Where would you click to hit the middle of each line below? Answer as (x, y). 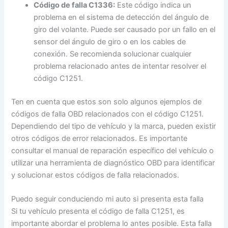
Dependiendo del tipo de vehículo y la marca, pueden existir (114, 126)
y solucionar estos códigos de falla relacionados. (95, 175)
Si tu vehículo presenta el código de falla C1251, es (98, 211)
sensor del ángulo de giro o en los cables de (110, 41)
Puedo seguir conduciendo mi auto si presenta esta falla (108, 199)
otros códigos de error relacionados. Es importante (99, 138)
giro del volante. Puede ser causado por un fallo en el (125, 29)
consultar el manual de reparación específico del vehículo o (113, 150)
